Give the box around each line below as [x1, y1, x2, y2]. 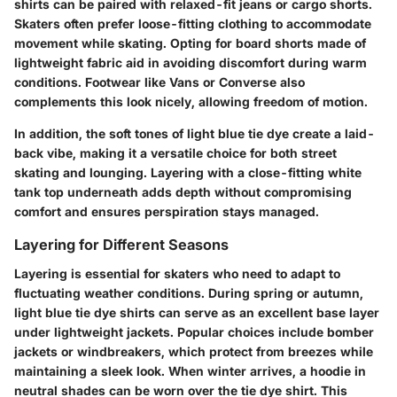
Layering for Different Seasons [14, 236, 229, 254]
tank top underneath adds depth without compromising [14, 184, 352, 200]
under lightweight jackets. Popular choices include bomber [14, 323, 374, 339]
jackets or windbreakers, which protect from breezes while [14, 343, 373, 359]
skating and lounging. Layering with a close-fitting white [14, 165, 362, 181]
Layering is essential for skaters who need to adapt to [14, 265, 340, 281]
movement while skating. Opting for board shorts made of [14, 35, 366, 51]
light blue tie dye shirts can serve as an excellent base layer [14, 304, 379, 320]
